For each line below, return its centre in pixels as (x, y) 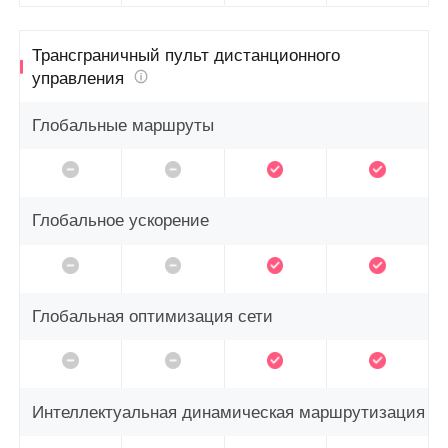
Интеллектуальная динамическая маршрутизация (229, 412)
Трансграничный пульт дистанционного (186, 55)
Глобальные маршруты (123, 125)
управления (81, 78)
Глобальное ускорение (121, 221)
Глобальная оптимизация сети (153, 317)
